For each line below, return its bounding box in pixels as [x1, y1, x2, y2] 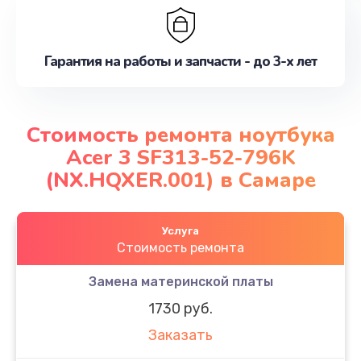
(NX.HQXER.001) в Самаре [45, 165, 316, 194]
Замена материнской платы [88, 273, 273, 289]
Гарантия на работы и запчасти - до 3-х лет [44, 52, 317, 71]
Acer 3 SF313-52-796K [65, 143, 296, 172]
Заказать [148, 326, 213, 345]
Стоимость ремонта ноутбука [26, 120, 335, 149]
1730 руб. [148, 299, 213, 317]
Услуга [162, 224, 199, 237]
